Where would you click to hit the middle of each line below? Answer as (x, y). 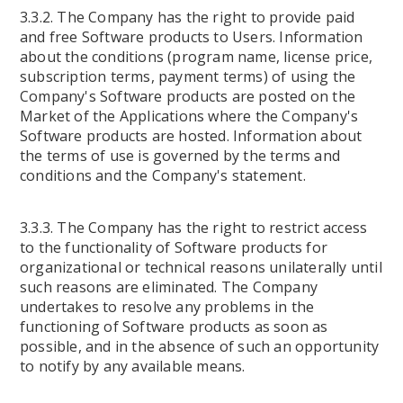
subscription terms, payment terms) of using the (188, 76)
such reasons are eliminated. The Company (169, 287)
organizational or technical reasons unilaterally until (201, 267)
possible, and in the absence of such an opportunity (200, 346)
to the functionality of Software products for (174, 247)
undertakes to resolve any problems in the (167, 307)
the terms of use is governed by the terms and (180, 156)
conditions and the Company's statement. (163, 175)
